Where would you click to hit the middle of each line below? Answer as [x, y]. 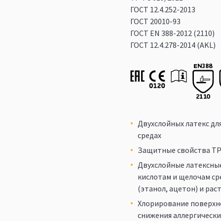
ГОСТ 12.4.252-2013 [163, 9]
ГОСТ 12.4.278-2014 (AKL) [173, 45]
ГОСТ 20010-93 [155, 21]
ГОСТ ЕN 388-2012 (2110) [172, 33]
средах [149, 135]
